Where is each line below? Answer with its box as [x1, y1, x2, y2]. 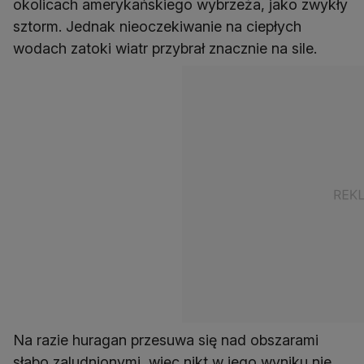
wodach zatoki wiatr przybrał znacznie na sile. [13, 40, 317, 57]
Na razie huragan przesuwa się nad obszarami [13, 331, 318, 349]
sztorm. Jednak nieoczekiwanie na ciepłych [13, 18, 301, 35]
